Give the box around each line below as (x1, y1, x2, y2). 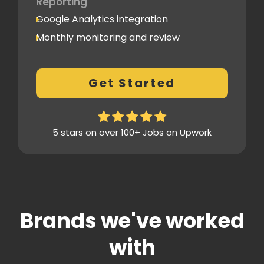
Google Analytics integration (36, 12, 168, 27)
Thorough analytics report (36, 84, 158, 98)
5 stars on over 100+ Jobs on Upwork (52, 126, 212, 139)
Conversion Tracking (36, 66, 131, 80)
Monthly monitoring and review (36, 30, 180, 44)
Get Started (88, 75, 176, 92)
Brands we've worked (19, 206, 245, 236)
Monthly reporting (36, 48, 120, 62)
